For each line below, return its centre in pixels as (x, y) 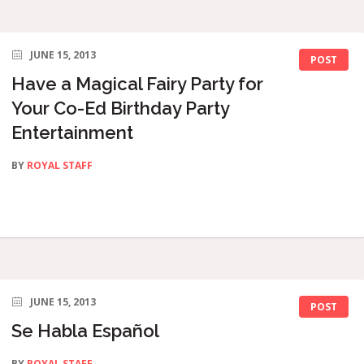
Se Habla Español (86, 331)
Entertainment (73, 132)
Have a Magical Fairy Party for (138, 84)
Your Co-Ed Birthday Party (121, 108)
